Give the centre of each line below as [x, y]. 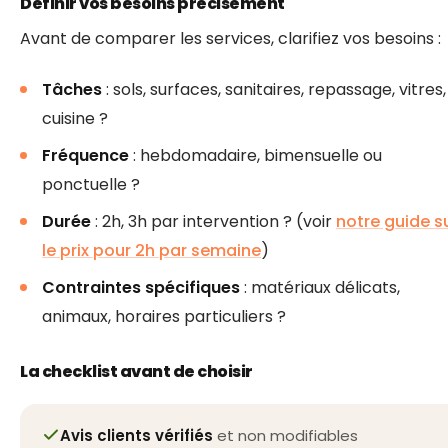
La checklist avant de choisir [136, 372]
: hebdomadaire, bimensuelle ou [255, 156]
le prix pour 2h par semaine [151, 251]
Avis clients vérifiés [136, 435]
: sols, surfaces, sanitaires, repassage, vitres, [274, 90]
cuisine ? [75, 119]
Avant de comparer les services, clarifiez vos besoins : [230, 38]
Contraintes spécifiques [141, 288]
